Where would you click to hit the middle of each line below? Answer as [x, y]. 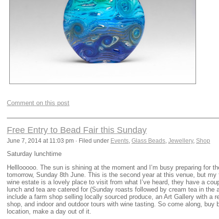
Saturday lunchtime [34, 154]
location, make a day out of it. [49, 211]
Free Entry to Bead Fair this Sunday [77, 130]
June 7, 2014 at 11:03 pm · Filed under [59, 141]
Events [120, 141]
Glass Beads [148, 141]
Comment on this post [38, 103]
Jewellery [181, 141]
